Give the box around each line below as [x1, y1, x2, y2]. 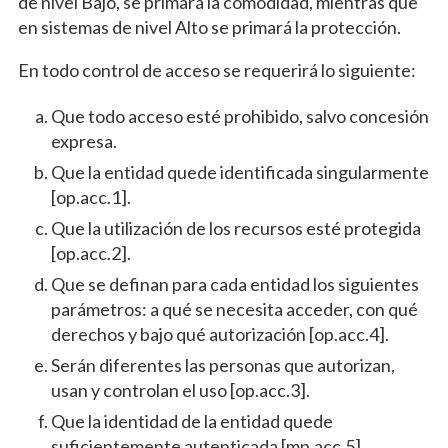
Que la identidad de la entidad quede [50, 410, 333, 433]
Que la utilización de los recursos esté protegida [50, 217, 421, 240]
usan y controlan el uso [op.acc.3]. [50, 379, 310, 402]
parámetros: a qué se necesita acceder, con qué [50, 298, 418, 321]
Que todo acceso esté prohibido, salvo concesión [50, 105, 429, 128]
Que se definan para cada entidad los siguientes [50, 273, 419, 296]
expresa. [50, 130, 117, 153]
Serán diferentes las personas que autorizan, [50, 354, 395, 377]
